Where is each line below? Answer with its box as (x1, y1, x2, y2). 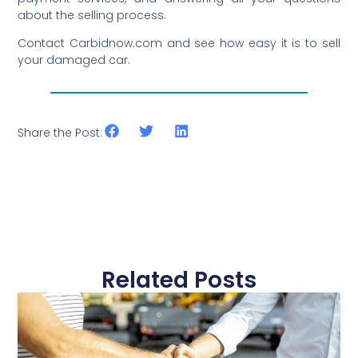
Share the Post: (18, 124, 103, 141)
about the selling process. (18, 6, 167, 23)
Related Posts (101, 264, 257, 296)
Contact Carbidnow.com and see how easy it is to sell (18, 35, 340, 52)
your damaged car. (18, 52, 131, 69)
